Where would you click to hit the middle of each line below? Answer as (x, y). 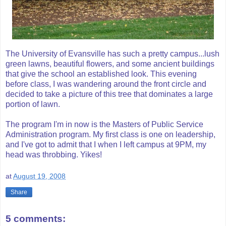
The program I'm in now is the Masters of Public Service (104, 124)
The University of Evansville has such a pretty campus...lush (112, 53)
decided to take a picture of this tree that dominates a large (109, 94)
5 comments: (36, 219)
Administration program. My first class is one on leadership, (110, 134)
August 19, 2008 (39, 176)
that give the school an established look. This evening (101, 74)
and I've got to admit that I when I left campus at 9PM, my (106, 144)
